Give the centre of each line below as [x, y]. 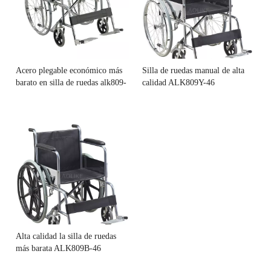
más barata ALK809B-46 [58, 248]
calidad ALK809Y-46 [178, 82]
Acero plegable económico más [69, 70]
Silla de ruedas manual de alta [193, 70]
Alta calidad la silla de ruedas [66, 236]
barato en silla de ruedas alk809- [71, 82]
